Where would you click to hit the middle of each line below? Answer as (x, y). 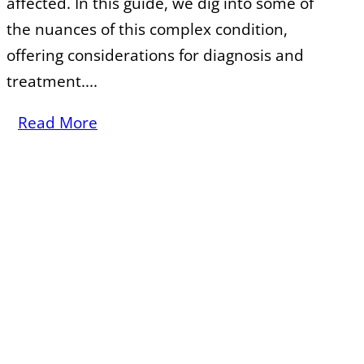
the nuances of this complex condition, (147, 30)
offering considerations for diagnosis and (155, 56)
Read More (58, 123)
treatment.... (52, 82)
